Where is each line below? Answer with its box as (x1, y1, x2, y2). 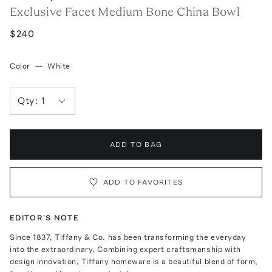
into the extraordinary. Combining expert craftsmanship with (10, 244, 241, 254)
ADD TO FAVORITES (103, 177, 184, 186)
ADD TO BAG (110, 140, 162, 149)
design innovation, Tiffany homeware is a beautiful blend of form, (10, 256, 258, 266)
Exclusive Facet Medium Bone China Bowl (10, 4, 240, 19)
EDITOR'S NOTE (10, 212, 79, 222)
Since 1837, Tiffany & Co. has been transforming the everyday (10, 232, 246, 242)
